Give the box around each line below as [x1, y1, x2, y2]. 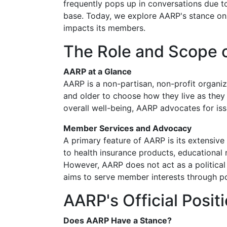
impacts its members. [63, 23, 145, 33]
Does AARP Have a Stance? [63, 215, 172, 225]
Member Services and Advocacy [63, 123, 192, 133]
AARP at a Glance [63, 66, 132, 77]
